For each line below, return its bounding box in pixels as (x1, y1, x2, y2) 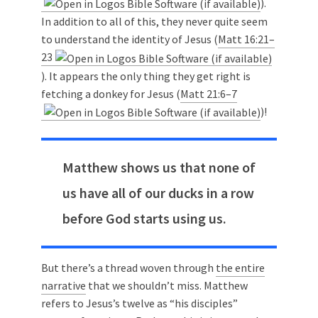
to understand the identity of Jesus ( (41, 32, 218, 47)
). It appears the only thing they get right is (41, 68, 251, 83)
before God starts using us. (62, 209, 226, 228)
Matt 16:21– (218, 32, 275, 47)
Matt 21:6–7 (180, 86, 237, 101)
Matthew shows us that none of (62, 158, 256, 177)
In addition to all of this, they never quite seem (41, 14, 268, 29)
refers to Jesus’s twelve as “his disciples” (41, 296, 238, 311)
